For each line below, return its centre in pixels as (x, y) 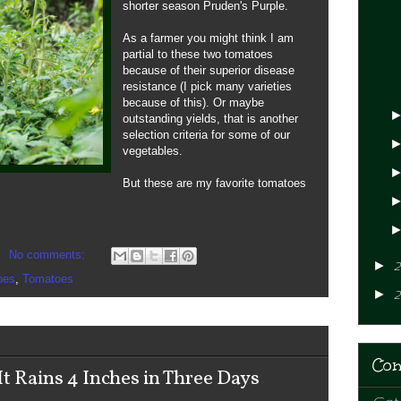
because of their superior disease (209, 70)
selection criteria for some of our (206, 134)
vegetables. (153, 150)
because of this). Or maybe (193, 102)
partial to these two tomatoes (198, 54)
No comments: (49, 254)
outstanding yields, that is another (210, 118)
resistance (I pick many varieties (207, 86)
